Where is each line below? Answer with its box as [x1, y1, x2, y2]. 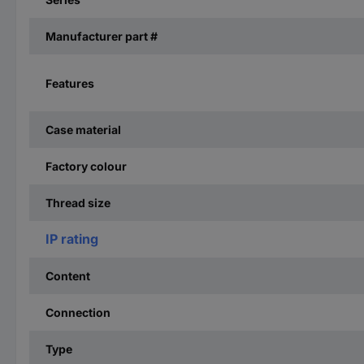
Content [45, 269, 90, 283]
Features [45, 76, 94, 90]
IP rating [45, 231, 98, 247]
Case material [45, 123, 121, 136]
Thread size [45, 196, 110, 210]
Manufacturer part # [45, 29, 158, 43]
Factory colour [45, 159, 127, 173]
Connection [45, 305, 110, 319]
